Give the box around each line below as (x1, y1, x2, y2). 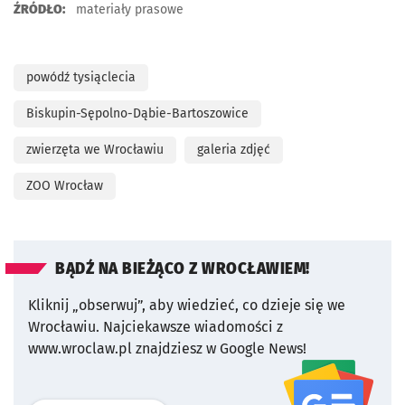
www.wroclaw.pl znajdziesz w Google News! (28, 340, 306, 358)
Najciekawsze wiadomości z (103, 318, 283, 336)
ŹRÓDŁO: (14, 2, 65, 18)
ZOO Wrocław (26, 178, 103, 194)
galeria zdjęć (197, 142, 270, 158)
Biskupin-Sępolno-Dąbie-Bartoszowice (26, 106, 249, 122)
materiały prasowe (72, 2, 184, 18)
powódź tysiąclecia (26, 70, 136, 86)
